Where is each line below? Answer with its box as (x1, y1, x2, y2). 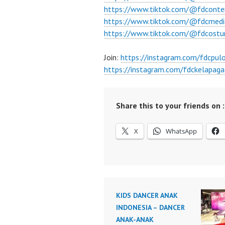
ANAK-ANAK (116, 215, 154, 224)
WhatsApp (166, 127, 197, 136)
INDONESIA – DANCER (116, 203, 185, 212)
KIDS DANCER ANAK (116, 191, 178, 200)
